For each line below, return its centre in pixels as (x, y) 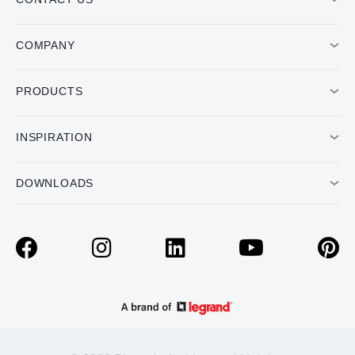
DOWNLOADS (55, 183)
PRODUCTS (50, 92)
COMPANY (46, 46)
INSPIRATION (54, 137)
